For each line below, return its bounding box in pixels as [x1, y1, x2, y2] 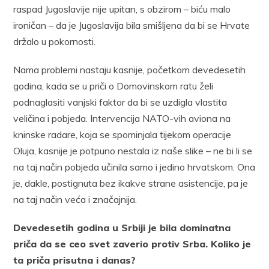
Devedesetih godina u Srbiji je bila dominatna [13, 221, 231, 234]
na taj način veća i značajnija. [13, 193, 138, 205]
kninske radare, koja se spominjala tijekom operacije [13, 128, 232, 141]
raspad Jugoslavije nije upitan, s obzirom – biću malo [13, 2, 231, 15]
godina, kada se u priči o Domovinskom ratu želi [13, 79, 214, 92]
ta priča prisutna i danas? [13, 253, 136, 266]
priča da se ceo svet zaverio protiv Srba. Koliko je [13, 237, 252, 250]
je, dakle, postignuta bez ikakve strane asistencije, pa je [13, 177, 249, 189]
